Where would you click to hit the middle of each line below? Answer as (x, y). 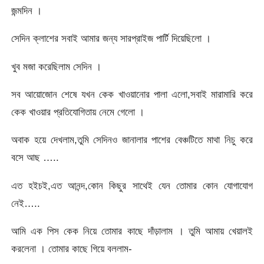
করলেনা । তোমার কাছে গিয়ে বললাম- (72, 249)
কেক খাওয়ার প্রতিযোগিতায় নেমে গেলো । (78, 112)
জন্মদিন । (27, 11)
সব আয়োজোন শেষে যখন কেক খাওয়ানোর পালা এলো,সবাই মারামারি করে (132, 95)
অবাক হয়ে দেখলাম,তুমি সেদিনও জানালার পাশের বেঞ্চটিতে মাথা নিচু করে (132, 140)
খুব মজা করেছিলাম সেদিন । (57, 66)
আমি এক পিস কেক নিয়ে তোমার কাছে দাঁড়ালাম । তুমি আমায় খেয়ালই (132, 231)
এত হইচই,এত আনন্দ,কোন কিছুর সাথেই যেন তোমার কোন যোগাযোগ (132, 185)
